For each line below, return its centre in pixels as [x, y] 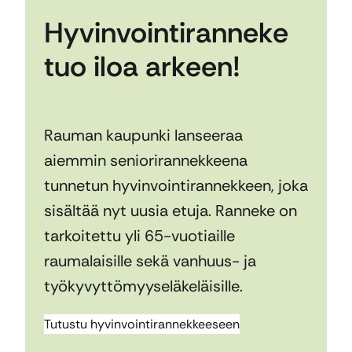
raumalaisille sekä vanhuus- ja [150, 260]
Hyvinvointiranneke [166, 32]
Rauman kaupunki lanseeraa [143, 135]
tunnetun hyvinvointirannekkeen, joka [176, 185]
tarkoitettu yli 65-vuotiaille [139, 235]
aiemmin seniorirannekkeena [146, 160]
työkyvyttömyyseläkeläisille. [143, 286]
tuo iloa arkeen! [142, 66]
